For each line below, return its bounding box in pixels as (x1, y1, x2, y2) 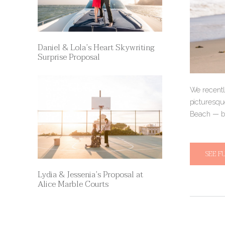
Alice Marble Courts (37, 177, 108, 191)
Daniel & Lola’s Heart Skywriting (37, 41, 155, 55)
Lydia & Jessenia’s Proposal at (37, 168, 143, 182)
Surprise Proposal (37, 50, 100, 64)
